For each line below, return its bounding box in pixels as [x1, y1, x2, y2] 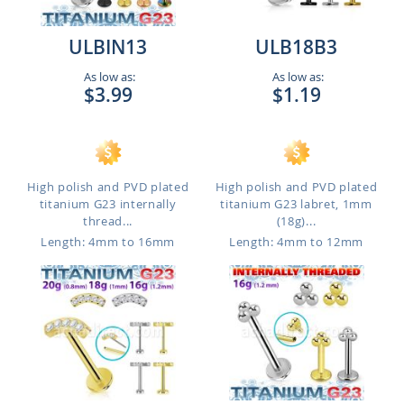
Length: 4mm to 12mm [229, 234, 363, 250]
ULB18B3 [255, 34, 337, 60]
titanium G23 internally [39, 196, 177, 212]
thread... [82, 213, 133, 229]
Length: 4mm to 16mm [41, 234, 175, 250]
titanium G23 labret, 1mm [220, 196, 372, 212]
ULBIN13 [69, 34, 147, 60]
